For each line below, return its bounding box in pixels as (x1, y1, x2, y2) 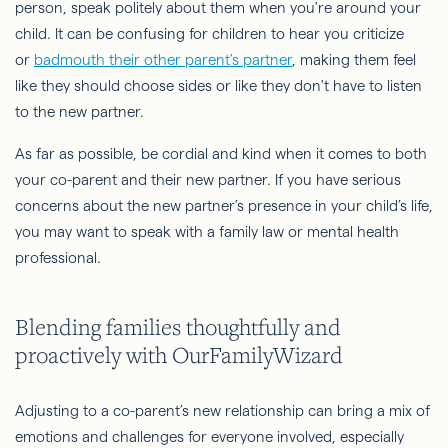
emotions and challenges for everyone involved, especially (15, 427, 404, 445)
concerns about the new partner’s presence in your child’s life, (15, 197, 433, 215)
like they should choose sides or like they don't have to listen (15, 77, 422, 95)
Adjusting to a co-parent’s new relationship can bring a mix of (15, 401, 430, 419)
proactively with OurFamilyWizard (15, 340, 343, 370)
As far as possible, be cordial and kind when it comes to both (15, 145, 427, 163)
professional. (15, 249, 105, 267)
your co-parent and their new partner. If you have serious (15, 171, 401, 189)
